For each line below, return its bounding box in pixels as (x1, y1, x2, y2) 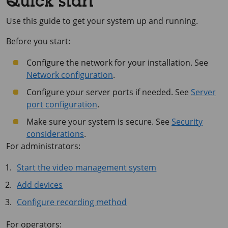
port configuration (26, 99, 97, 110)
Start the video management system (17, 162, 157, 173)
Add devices (17, 179, 63, 190)
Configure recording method (17, 196, 127, 208)
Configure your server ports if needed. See (26, 87, 191, 98)
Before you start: (6, 36, 70, 47)
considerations (26, 128, 84, 139)
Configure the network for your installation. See (26, 57, 208, 68)
